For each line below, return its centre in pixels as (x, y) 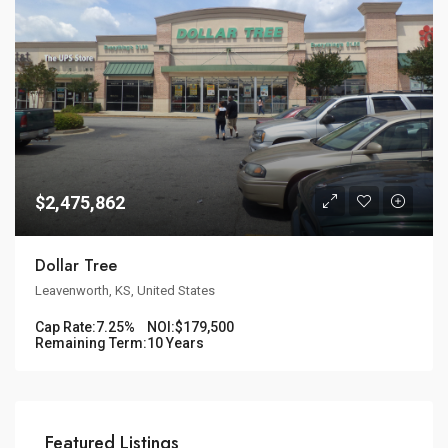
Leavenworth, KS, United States (125, 290)
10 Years (175, 342)
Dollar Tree (76, 265)
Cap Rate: (65, 326)
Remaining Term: (91, 342)
